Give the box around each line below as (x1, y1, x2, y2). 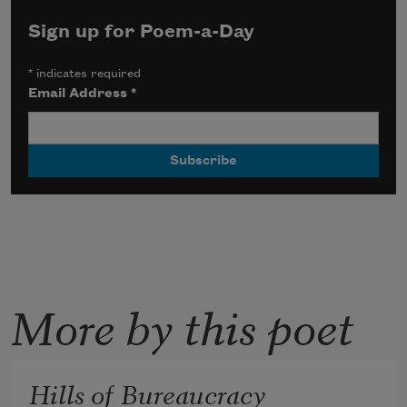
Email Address (28, 85, 132, 101)
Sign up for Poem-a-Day (28, 22, 255, 43)
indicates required (33, 66, 142, 80)
